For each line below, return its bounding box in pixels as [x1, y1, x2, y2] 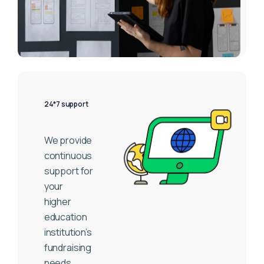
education [44, 210, 87, 224]
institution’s [44, 226, 92, 239]
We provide [44, 134, 93, 147]
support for [44, 164, 94, 178]
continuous [44, 149, 93, 163]
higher [44, 195, 71, 209]
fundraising [44, 241, 93, 255]
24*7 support [44, 99, 88, 110]
